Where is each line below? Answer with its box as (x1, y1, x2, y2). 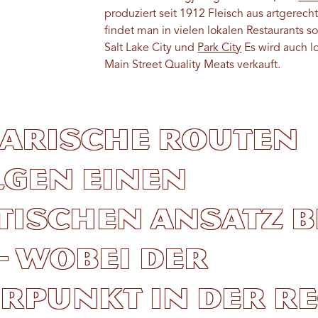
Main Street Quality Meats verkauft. (104, 60, 281, 72)
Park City (197, 43, 242, 55)
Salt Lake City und (104, 43, 198, 55)
